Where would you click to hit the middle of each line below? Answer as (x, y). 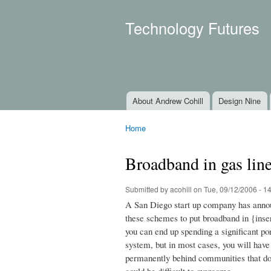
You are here (149, 139)
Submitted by (148, 189)
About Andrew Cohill (168, 101)
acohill (181, 189)
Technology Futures (192, 28)
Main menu (140, 108)
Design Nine (240, 101)
